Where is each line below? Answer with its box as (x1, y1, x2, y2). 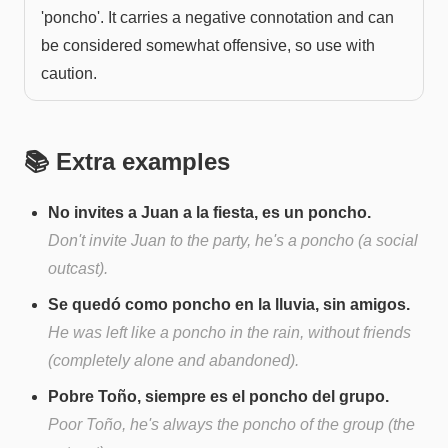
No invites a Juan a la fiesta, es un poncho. (48, 203, 371, 221)
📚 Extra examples (24, 147, 230, 175)
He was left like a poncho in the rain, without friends (48, 323, 411, 341)
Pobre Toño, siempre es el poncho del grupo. (48, 387, 389, 405)
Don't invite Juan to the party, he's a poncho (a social (48, 231, 418, 249)
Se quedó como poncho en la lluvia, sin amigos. (48, 295, 410, 313)
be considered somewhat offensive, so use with (41, 36, 375, 54)
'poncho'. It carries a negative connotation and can (41, 8, 394, 26)
